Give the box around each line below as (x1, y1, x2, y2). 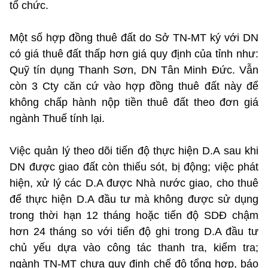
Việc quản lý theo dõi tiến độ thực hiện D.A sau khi (10, 144, 258, 157)
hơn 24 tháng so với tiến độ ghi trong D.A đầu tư (10, 225, 258, 237)
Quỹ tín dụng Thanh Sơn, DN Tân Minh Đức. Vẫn (10, 63, 258, 76)
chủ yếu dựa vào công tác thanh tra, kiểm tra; (10, 241, 258, 254)
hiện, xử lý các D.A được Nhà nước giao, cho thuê (10, 176, 258, 189)
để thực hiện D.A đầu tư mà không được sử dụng (10, 193, 258, 205)
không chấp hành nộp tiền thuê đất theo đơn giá (10, 96, 258, 108)
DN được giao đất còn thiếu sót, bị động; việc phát (10, 160, 258, 173)
